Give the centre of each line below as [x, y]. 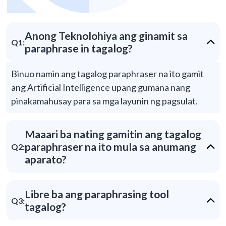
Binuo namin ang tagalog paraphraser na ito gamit [107, 74]
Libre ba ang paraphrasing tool [97, 194]
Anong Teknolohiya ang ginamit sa [106, 36]
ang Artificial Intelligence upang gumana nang [101, 88]
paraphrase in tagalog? [79, 48]
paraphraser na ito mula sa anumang [110, 147]
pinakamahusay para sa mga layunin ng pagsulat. [104, 101]
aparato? [46, 159]
